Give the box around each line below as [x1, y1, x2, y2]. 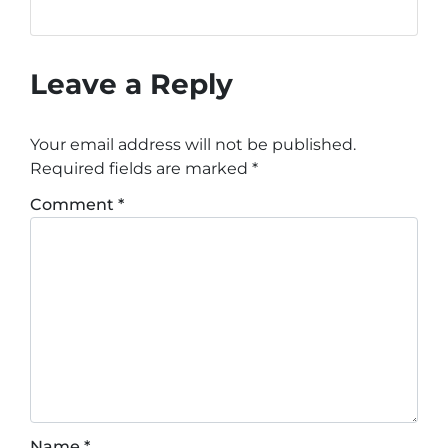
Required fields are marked [30, 158, 252, 178]
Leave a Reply [30, 66, 233, 101]
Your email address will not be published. [30, 134, 356, 154]
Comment [30, 194, 118, 214]
